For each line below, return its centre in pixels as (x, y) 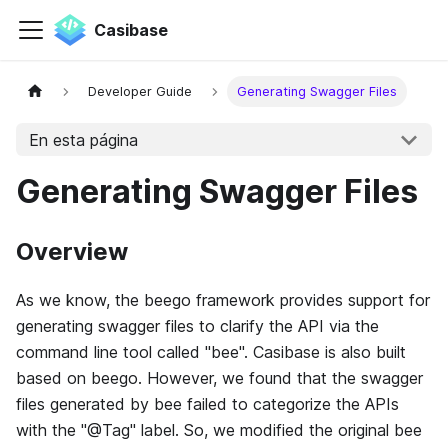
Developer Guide (140, 92)
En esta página (83, 139)
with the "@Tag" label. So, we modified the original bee (219, 430)
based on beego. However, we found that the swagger (219, 378)
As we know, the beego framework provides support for (223, 300)
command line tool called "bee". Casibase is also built (211, 352)
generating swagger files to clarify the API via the (197, 326)
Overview (72, 251)
